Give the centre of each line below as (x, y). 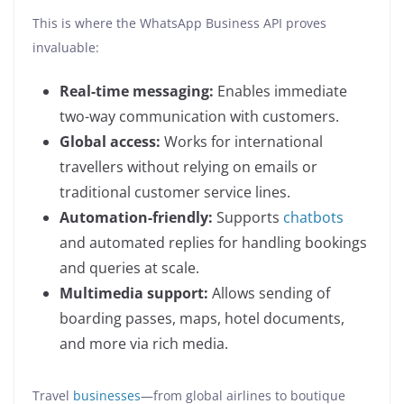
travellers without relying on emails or (188, 167)
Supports (248, 218)
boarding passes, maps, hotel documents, (202, 319)
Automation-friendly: (136, 218)
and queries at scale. (129, 268)
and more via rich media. (144, 344)
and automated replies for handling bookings (213, 243)
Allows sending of (269, 294)
